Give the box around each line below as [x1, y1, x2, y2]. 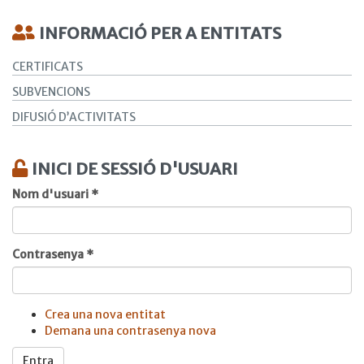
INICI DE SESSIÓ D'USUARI [32, 158, 238, 179]
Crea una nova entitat [45, 307, 166, 322]
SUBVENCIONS [12, 84, 90, 99]
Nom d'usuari [12, 187, 91, 201]
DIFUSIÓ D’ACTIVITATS [12, 110, 136, 124]
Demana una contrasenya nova [45, 323, 216, 338]
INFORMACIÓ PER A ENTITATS [39, 23, 281, 43]
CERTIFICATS [12, 59, 83, 74]
